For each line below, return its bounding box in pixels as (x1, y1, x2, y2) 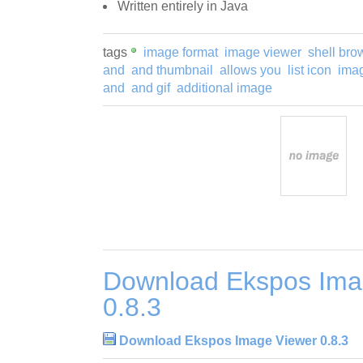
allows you (220, 63, 281, 78)
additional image (177, 81, 272, 96)
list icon (288, 63, 331, 78)
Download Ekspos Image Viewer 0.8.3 (119, 333, 348, 348)
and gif (131, 81, 170, 96)
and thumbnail (131, 63, 213, 78)
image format (143, 45, 218, 60)
